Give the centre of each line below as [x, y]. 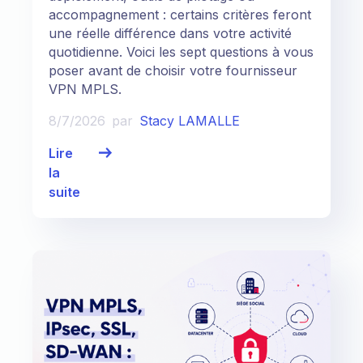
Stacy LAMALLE [190, 120]
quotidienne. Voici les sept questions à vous [181, 51]
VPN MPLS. [85, 89]
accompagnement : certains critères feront [180, 14]
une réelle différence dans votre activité [170, 33]
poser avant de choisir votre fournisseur [173, 70]
